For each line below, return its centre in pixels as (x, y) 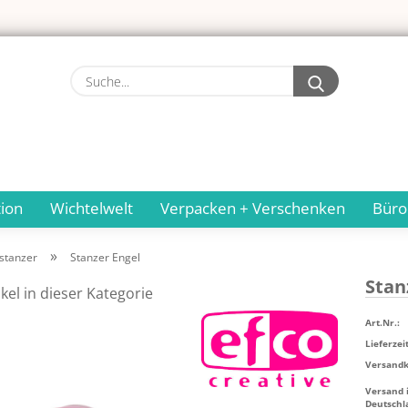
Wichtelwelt (92, 208)
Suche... (363, 75)
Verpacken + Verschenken (253, 208)
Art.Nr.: (382, 322)
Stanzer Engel (105, 257)
